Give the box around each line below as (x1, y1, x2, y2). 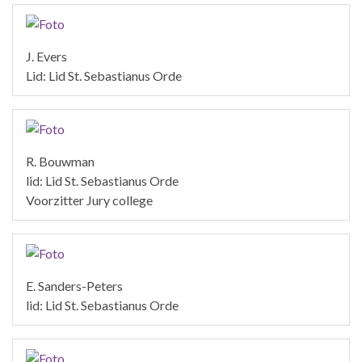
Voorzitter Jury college (26, 192, 153, 208)
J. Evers (26, 48, 67, 64)
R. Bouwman (26, 153, 95, 169)
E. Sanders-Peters (26, 277, 123, 293)
